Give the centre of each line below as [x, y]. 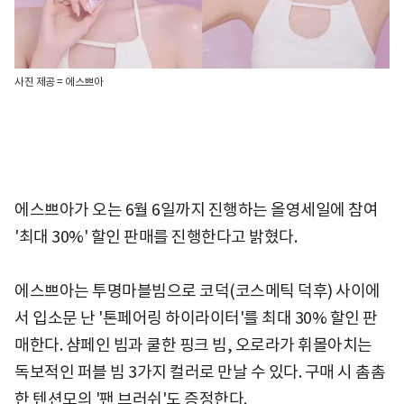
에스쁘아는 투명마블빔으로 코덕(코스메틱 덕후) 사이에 [197, 291]
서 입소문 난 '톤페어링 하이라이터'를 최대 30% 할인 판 [196, 318]
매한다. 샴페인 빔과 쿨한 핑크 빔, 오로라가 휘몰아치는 [193, 345]
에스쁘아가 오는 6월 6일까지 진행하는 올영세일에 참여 [196, 210]
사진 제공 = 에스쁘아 [59, 82]
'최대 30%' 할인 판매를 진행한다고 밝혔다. [156, 237]
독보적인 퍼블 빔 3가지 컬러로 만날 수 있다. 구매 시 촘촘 [200, 372]
